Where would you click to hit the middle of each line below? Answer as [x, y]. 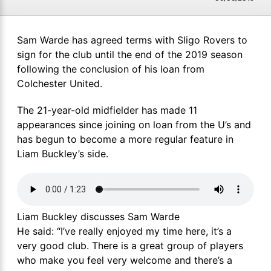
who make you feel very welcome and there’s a [125, 260]
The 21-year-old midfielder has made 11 [107, 110]
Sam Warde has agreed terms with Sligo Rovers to [132, 40]
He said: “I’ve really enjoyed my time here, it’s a [124, 231]
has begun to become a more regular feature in [125, 139]
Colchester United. [60, 84]
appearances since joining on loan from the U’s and [134, 125]
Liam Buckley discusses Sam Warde [98, 217]
